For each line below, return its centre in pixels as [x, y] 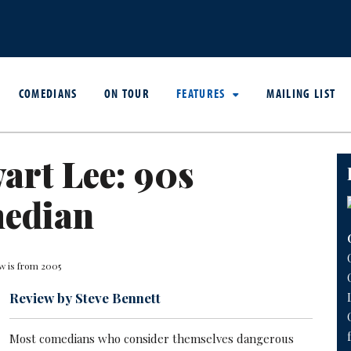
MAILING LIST [301, 93]
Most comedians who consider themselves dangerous [152, 339]
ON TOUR [127, 93]
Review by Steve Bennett [85, 298]
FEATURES [203, 93]
